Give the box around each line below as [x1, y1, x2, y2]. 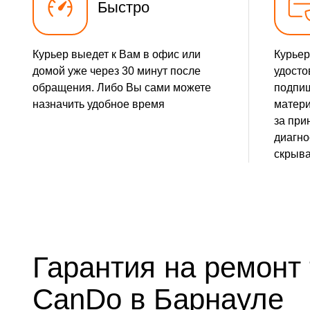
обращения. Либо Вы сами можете [33, 82, 211, 94]
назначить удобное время [33, 98, 165, 111]
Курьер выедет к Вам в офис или [33, 48, 201, 61]
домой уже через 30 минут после [33, 65, 201, 77]
